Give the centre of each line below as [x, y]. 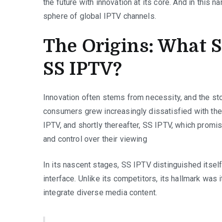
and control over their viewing [95, 139]
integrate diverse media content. [100, 192]
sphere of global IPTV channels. [100, 16]
